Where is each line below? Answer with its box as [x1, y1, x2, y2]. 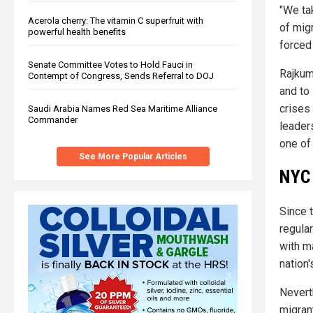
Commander [28, 114, 78, 125]
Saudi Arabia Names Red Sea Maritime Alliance [28, 103, 217, 114]
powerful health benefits [28, 26, 126, 37]
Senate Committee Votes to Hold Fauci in [28, 59, 193, 70]
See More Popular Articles [78, 151, 187, 161]
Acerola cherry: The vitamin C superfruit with [28, 15, 203, 26]
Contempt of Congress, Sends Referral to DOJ [28, 70, 214, 81]
